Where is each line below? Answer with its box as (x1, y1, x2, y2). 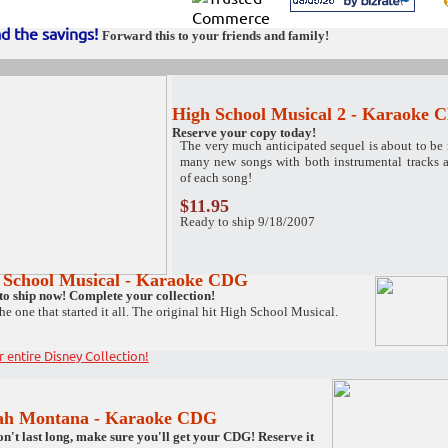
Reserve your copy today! (172, 125, 316, 140)
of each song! (180, 170, 252, 185)
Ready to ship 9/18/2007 (180, 214, 315, 229)
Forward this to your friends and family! (102, 28, 329, 43)
